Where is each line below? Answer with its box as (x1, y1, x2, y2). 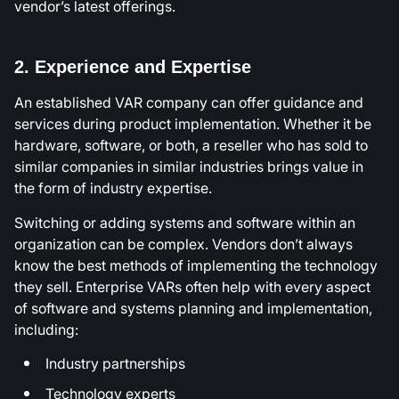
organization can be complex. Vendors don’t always (14, 232, 353, 255)
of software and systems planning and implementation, (14, 297, 372, 319)
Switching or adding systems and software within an (14, 211, 355, 233)
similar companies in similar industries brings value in (14, 156, 363, 178)
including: (14, 318, 78, 340)
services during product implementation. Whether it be (14, 113, 371, 135)
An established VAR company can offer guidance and (14, 92, 363, 114)
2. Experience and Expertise (14, 57, 251, 77)
